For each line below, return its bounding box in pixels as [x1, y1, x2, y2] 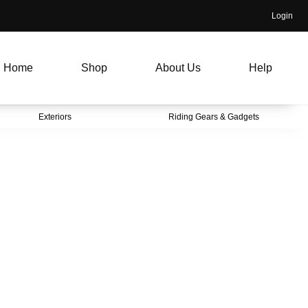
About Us [155, 61, 201, 74]
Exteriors [38, 111, 71, 122]
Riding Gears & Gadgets [168, 111, 260, 122]
